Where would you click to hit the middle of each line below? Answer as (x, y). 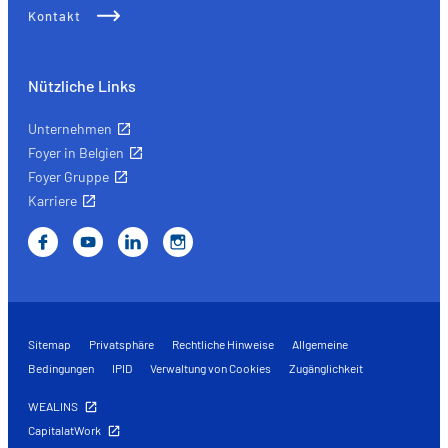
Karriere (52, 200)
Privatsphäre (121, 343)
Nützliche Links (82, 85)
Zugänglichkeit (326, 367)
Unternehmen (70, 128)
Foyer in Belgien (76, 152)
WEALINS (53, 405)
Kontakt (54, 15)
